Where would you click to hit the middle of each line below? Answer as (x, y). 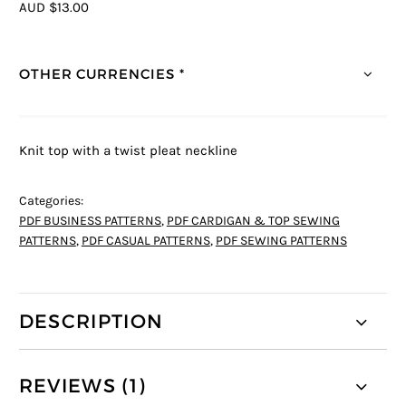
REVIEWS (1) (82, 387)
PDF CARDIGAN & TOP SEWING (253, 221)
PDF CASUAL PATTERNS (145, 241)
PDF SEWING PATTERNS (281, 241)
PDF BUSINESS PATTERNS (90, 221)
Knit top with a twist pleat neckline (128, 150)
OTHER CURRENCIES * (101, 73)
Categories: (51, 201)
